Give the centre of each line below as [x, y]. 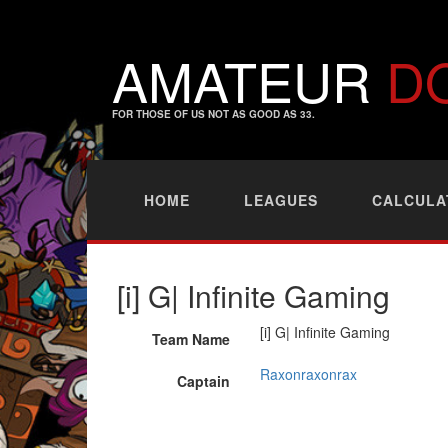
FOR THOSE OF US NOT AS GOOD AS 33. [213, 114]
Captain [203, 381]
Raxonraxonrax [308, 374]
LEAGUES [281, 200]
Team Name [190, 339]
